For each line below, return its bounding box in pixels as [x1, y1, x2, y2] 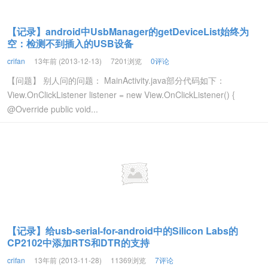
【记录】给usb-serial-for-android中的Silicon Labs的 [7, 224, 238, 237]
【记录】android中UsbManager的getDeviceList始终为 [7, 25, 249, 38]
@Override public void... [7, 103, 98, 115]
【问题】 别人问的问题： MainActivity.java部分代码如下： [7, 74, 225, 86]
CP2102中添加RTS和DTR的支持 [7, 236, 150, 249]
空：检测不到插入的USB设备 [7, 36, 133, 50]
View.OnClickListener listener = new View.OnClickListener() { [7, 89, 235, 100]
